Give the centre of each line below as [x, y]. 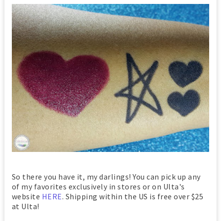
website [27, 197]
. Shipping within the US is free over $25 [133, 197]
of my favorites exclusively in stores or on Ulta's [98, 187]
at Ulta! [25, 206]
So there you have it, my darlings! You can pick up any [106, 177]
